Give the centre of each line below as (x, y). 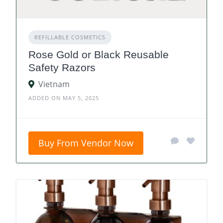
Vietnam (54, 84)
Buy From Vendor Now (86, 143)
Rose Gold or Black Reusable (99, 55)
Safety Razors (62, 68)
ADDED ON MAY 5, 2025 (64, 98)
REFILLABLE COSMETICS (70, 37)
